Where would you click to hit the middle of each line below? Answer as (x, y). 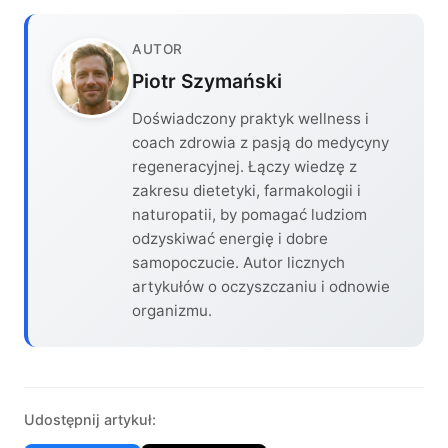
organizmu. (172, 310)
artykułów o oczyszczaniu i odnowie (261, 286)
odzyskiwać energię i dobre (230, 238)
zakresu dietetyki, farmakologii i (246, 190)
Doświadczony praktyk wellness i (250, 118)
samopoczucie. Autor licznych (238, 262)
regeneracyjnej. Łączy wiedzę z (244, 166)
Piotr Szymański (207, 81)
